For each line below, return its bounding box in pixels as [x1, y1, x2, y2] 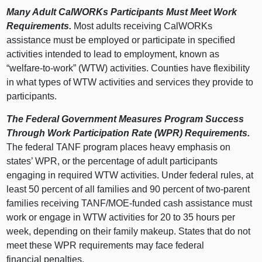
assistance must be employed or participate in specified [6, 35, 236, 45]
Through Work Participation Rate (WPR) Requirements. [6, 127, 250, 138]
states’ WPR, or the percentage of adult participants [6, 156, 218, 166]
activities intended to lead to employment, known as [6, 49, 220, 59]
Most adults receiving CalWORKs [74, 20, 213, 31]
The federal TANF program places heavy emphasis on [6, 142, 231, 152]
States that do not [178, 226, 251, 236]
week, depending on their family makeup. [6, 226, 177, 236]
